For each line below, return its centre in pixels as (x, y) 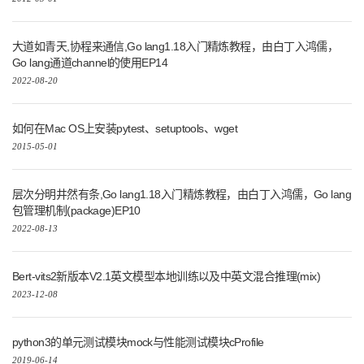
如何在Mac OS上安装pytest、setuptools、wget (125, 129)
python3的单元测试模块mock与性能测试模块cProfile (138, 342)
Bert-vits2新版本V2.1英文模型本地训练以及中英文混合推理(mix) (167, 277)
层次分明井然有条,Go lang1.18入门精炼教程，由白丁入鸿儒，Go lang (182, 195)
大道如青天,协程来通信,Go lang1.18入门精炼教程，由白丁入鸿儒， (175, 47)
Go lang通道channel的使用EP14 (90, 63)
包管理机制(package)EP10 (76, 211)
